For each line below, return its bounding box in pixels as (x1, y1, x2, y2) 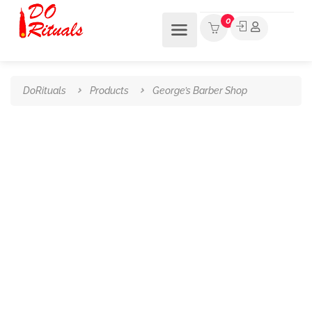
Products (90, 85, 129, 96)
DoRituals (23, 85, 66, 96)
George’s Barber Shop (153, 85, 247, 96)
